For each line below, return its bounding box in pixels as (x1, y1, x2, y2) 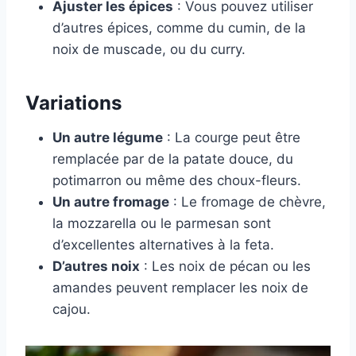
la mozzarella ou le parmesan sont (52, 215, 271, 232)
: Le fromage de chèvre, (169, 194, 326, 211)
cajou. (52, 301, 91, 318)
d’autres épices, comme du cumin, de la (52, 20, 306, 37)
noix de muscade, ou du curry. (52, 41, 246, 58)
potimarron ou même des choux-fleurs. (52, 172, 301, 189)
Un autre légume (52, 130, 163, 146)
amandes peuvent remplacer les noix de (52, 280, 308, 296)
